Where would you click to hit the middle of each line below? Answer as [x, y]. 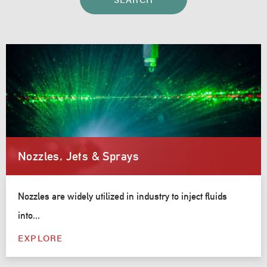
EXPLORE [41, 237]
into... [29, 215]
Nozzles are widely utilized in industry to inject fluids [122, 196]
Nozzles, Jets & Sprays [78, 156]
